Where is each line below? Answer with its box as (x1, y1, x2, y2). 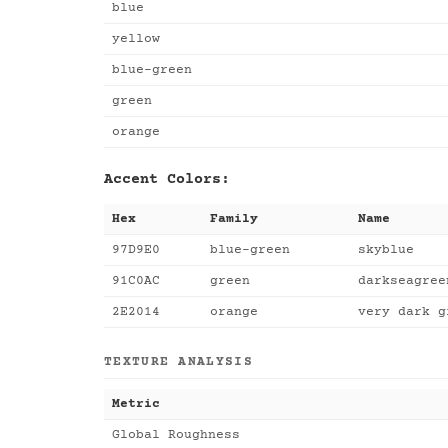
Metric (112, 397, 160, 411)
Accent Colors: (104, 171, 230, 188)
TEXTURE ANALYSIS (104, 355, 253, 369)
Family (210, 212, 258, 226)
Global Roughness (112, 428, 240, 442)
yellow (112, 32, 160, 46)
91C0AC (112, 274, 160, 288)
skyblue (358, 243, 414, 257)
